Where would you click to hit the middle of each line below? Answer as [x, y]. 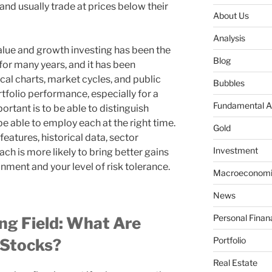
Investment [235, 151]
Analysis [229, 38]
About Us [231, 16]
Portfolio [229, 240]
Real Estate [235, 263]
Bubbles [229, 83]
